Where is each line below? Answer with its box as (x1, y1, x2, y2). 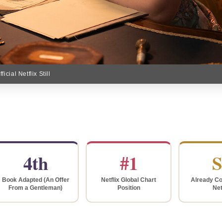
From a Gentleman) (8, 184, 63, 191)
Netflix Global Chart (101, 176, 157, 183)
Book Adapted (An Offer (1, 176, 69, 183)
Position (117, 184, 140, 191)
